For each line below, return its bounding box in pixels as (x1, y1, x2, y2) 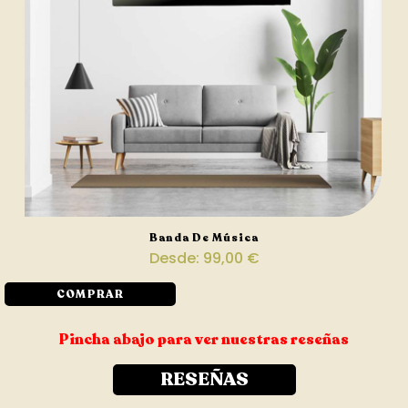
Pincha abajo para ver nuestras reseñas (59, 330, 349, 351)
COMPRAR (56, 287, 125, 302)
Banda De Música (149, 230, 259, 246)
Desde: (148, 248, 203, 270)
